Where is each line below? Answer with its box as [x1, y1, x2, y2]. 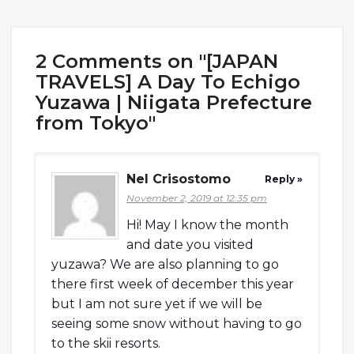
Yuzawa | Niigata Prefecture [36, 90, 312, 114]
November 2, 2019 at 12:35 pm [126, 191, 267, 204]
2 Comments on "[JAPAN [36, 49, 278, 73]
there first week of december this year [51, 276, 294, 292]
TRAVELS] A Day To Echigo [36, 70, 300, 93]
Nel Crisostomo [126, 171, 231, 186]
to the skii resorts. [51, 335, 160, 351]
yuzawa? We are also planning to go [51, 256, 279, 272]
